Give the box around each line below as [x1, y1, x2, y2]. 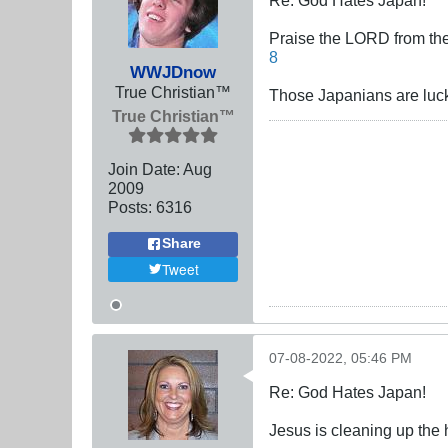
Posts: [108, 197, 152, 216]
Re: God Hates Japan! [269, 382, 426, 401]
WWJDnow [130, 61, 216, 82]
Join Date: [108, 159, 180, 178]
